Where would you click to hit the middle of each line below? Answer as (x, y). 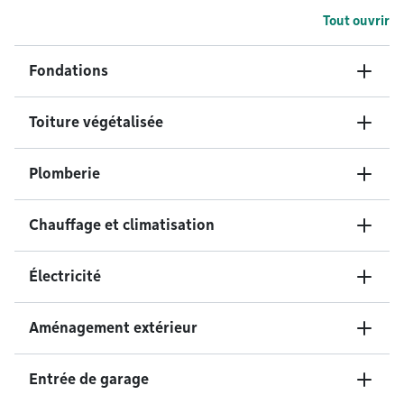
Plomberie (64, 174)
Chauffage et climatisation (122, 225)
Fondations (69, 71)
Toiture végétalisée (96, 122)
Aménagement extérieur (113, 328)
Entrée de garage (89, 379)
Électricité (65, 276)
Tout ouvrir (356, 21)
